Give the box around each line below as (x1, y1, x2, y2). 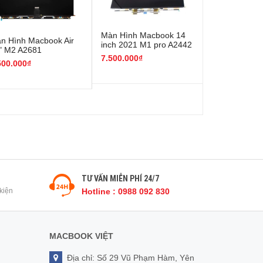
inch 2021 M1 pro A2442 (101, 39, 192, 49)
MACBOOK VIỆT (49, 231, 113, 241)
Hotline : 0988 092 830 (81, 186, 170, 196)
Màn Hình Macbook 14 (101, 30, 186, 40)
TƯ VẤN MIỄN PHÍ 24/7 (81, 173, 159, 184)
